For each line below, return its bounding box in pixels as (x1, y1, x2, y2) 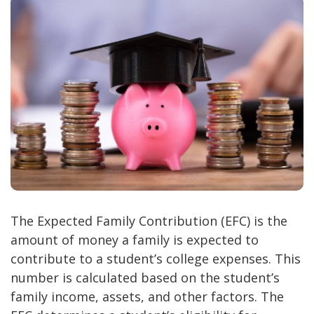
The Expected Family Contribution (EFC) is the (11, 212, 287, 230)
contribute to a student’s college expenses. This (11, 250, 301, 268)
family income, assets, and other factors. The (11, 288, 284, 306)
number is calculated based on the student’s (11, 269, 280, 287)
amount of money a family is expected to (11, 231, 259, 249)
